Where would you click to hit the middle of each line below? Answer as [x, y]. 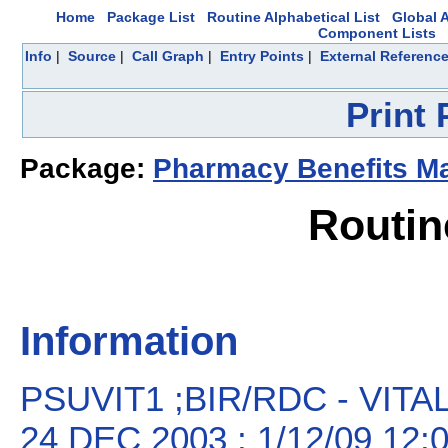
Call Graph [168, 56]
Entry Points [262, 56]
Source [92, 56]
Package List [151, 17]
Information [129, 341]
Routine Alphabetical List [293, 17]
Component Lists [377, 33]
